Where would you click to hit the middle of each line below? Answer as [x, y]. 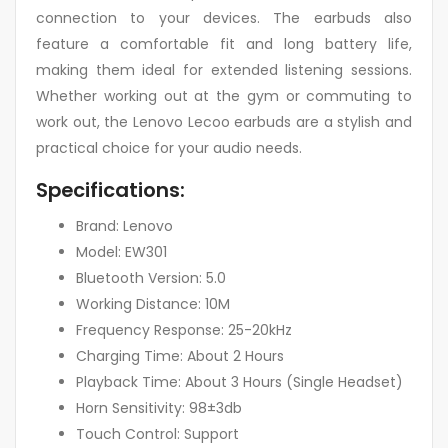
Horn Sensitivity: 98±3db [159, 408]
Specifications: [110, 190]
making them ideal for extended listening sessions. [224, 70]
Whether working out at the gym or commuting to [224, 96]
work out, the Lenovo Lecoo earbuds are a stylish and [224, 122]
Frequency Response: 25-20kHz [184, 330]
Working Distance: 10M [153, 304]
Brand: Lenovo [124, 226]
